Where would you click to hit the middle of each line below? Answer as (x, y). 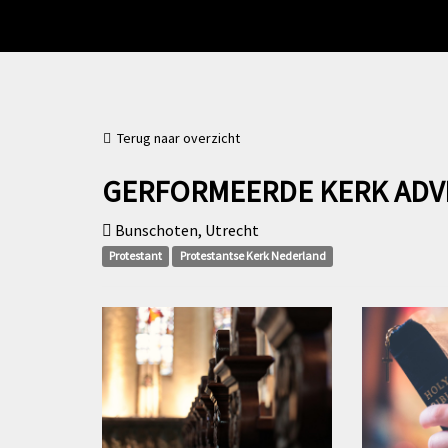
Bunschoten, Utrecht (185, 230)
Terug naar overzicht (175, 138)
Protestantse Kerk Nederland (252, 255)
